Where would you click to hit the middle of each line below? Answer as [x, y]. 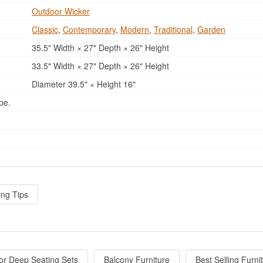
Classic [45, 29]
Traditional [173, 29]
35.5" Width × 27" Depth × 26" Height [99, 47]
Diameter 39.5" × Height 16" [82, 84]
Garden [211, 29]
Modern [135, 29]
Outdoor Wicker [61, 11]
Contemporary [89, 29]
